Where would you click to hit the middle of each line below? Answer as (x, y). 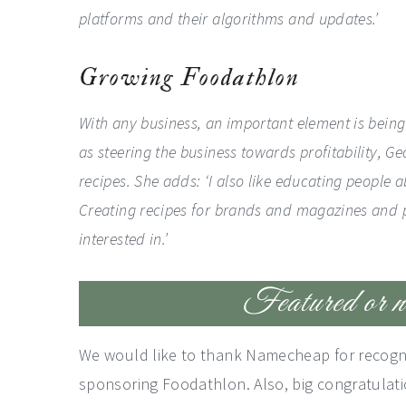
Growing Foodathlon (189, 77)
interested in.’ (124, 238)
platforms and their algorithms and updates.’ (229, 18)
